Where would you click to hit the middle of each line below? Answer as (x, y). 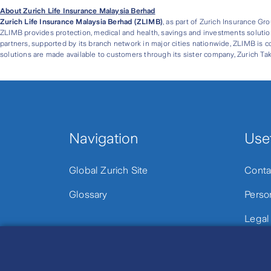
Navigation (104, 138)
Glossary (88, 194)
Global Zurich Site (109, 170)
